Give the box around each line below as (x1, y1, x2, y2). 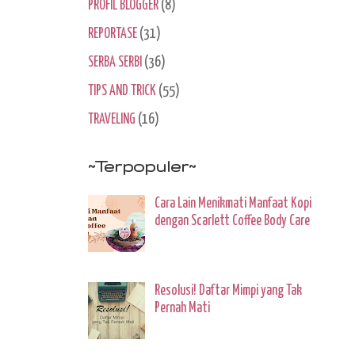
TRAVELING (88, 112, 136, 127)
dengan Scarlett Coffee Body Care (155, 213, 311, 228)
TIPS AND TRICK (88, 83, 156, 98)
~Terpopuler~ (88, 156, 196, 175)
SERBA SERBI (88, 55, 142, 70)
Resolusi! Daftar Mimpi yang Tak (155, 283, 303, 298)
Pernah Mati (155, 300, 211, 315)
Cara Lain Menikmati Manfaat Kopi (155, 196, 312, 211)
